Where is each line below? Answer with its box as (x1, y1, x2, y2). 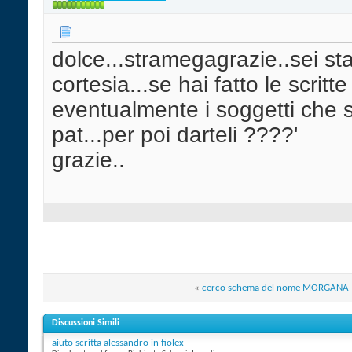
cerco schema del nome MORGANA (202, 282, 349, 293)
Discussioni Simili (52, 317, 119, 328)
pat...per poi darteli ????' (52, 123, 298, 148)
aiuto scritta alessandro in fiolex (52, 337, 184, 348)
